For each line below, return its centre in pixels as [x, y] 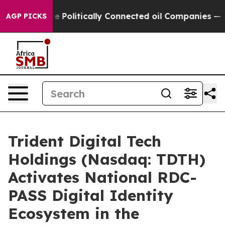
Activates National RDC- [102, 177]
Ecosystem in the [74, 213]
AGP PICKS [26, 16]
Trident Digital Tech [85, 141]
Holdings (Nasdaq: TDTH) [107, 159]
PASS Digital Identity [91, 195]
